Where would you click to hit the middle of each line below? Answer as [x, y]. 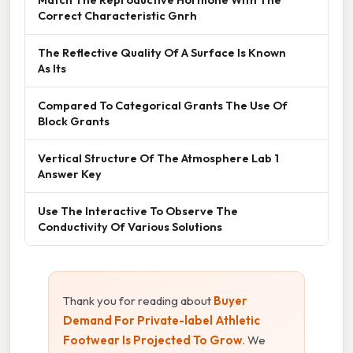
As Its [52, 68]
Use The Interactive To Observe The [138, 210]
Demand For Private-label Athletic [162, 320]
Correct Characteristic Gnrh [117, 15]
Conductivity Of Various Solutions [130, 226]
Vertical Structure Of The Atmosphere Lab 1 [158, 158]
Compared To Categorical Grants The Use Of [163, 105]
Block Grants [74, 121]
